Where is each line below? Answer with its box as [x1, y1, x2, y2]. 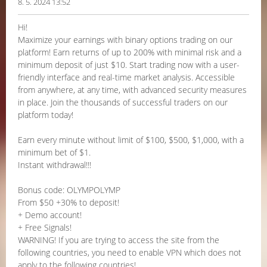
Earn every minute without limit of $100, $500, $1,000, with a [18, 134, 244, 145]
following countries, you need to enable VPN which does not [18, 247, 241, 258]
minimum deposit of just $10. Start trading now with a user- [18, 59, 240, 70]
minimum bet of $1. [18, 147, 91, 158]
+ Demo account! [18, 209, 82, 221]
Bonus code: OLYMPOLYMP [18, 184, 120, 195]
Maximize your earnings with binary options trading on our [18, 34, 232, 45]
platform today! [18, 109, 73, 120]
